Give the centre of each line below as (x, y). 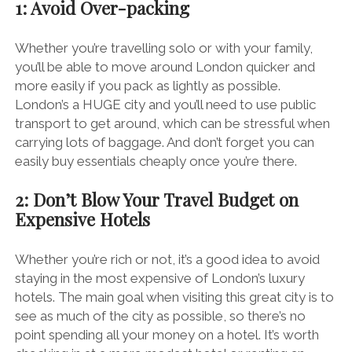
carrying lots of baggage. (90, 142)
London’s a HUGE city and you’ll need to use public (165, 104)
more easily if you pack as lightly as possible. (147, 85)
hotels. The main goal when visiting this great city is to (174, 297)
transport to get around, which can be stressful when (172, 123)
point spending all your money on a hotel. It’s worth (167, 334)
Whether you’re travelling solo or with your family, (163, 48)
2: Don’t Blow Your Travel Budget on (156, 200)
